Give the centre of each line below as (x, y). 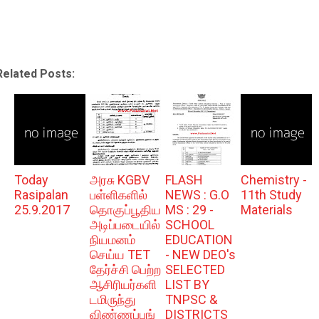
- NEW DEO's (200, 255)
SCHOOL (189, 225)
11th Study (271, 195)
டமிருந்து (113, 299)
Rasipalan (41, 195)
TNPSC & (191, 299)
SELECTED (195, 270)
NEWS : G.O (197, 195)
